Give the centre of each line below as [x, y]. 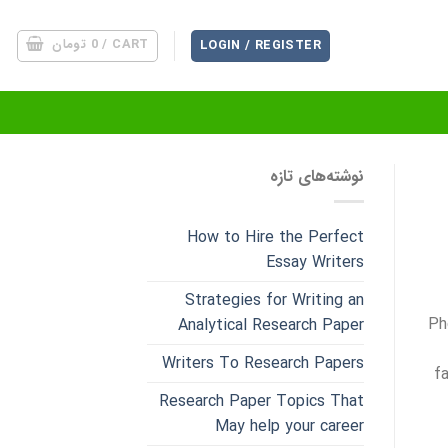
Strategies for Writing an [274, 300]
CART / [130, 44]
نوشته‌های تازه [316, 176]
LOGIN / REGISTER [260, 45]
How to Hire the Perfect [275, 237]
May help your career [289, 426]
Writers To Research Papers [262, 363]
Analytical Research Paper [270, 325]
